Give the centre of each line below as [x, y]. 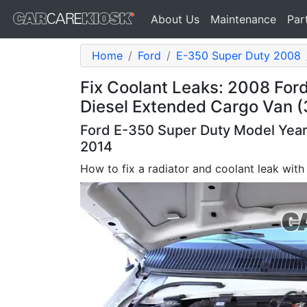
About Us [175, 19]
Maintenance [243, 19]
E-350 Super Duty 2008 [238, 56]
